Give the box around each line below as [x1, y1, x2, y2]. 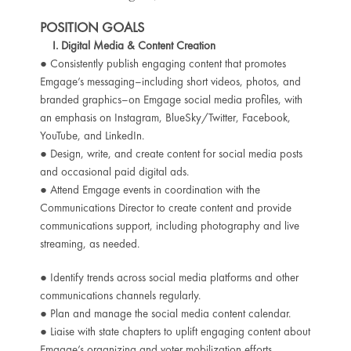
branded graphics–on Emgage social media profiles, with [39, 91, 302, 107]
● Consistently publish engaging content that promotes [39, 55, 286, 71]
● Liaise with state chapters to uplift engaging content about [39, 323, 310, 339]
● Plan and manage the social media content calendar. [39, 305, 291, 321]
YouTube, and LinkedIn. [39, 127, 144, 143]
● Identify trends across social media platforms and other [39, 269, 299, 285]
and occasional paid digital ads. [39, 163, 189, 179]
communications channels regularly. [39, 287, 201, 303]
